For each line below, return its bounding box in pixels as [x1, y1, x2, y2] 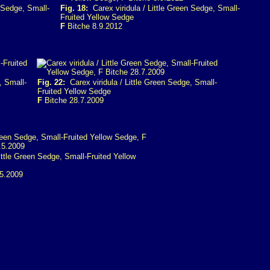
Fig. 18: [60, 4, 88, 13]
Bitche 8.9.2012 [65, 22, 122, 31]
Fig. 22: [37, 78, 65, 87]
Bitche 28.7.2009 [42, 96, 104, 105]
